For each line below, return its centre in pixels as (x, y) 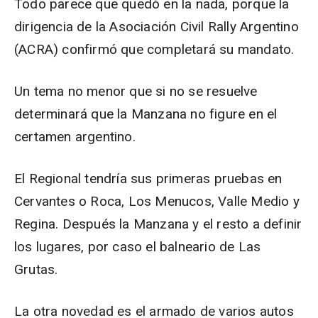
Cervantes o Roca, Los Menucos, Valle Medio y (157, 201)
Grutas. (36, 269)
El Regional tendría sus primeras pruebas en (148, 179)
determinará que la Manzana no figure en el (146, 114)
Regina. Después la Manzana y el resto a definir (158, 224)
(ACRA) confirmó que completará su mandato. (154, 49)
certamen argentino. (75, 137)
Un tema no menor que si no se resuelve (136, 91)
